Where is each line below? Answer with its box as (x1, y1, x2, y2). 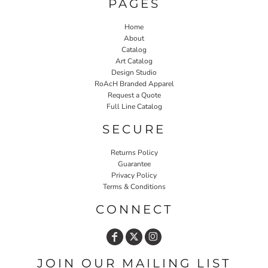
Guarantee (117, 159, 151, 169)
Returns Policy (110, 147, 158, 157)
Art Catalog (115, 56, 153, 66)
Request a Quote (107, 90, 161, 100)
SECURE (102, 121, 166, 136)
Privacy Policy (111, 170, 157, 180)
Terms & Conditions (102, 181, 166, 191)
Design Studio (111, 67, 157, 77)
